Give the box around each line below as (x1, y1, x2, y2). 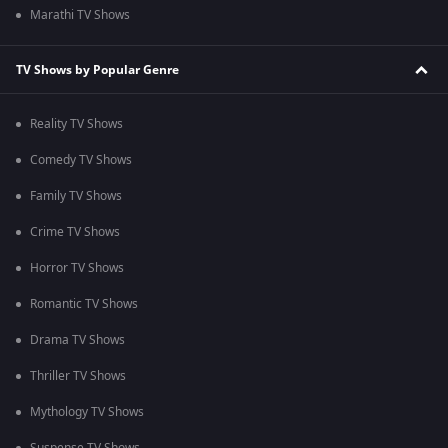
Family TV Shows (30, 187, 122, 206)
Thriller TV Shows (30, 367, 126, 386)
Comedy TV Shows (30, 151, 132, 170)
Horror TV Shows (30, 259, 124, 278)
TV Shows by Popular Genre (16, 60, 179, 79)
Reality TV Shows (30, 115, 123, 134)
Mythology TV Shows (30, 403, 144, 422)
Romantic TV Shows (30, 295, 138, 314)
